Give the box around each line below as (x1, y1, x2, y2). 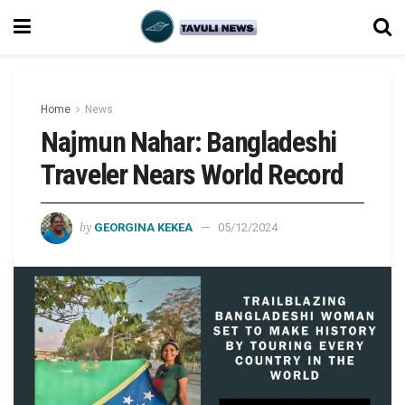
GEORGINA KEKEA (94, 220, 193, 234)
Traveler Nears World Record (41, 157, 344, 192)
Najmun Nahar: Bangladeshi (41, 125, 336, 159)
